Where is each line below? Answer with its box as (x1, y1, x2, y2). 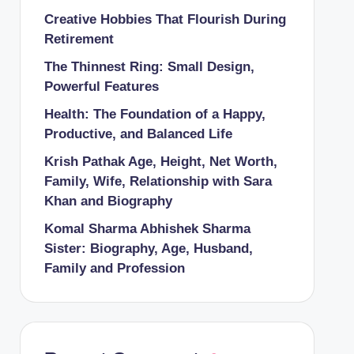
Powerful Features (43, 78, 159, 94)
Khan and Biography (43, 193, 172, 209)
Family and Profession (43, 260, 189, 276)
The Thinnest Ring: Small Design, (43, 58, 254, 74)
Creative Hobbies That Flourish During (43, 11, 286, 27)
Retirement (43, 31, 114, 47)
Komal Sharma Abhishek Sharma (43, 220, 250, 236)
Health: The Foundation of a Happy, (43, 106, 265, 122)
